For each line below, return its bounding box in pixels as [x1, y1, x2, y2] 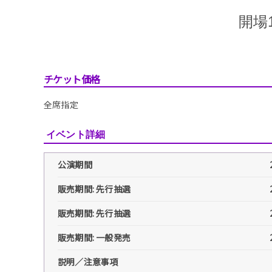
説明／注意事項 [58, 255, 118, 268]
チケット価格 [44, 71, 100, 86]
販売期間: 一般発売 [58, 231, 131, 243]
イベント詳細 [46, 128, 106, 140]
